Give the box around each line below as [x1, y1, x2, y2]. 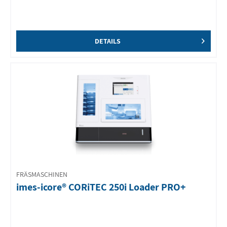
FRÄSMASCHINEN [16, 169, 68, 179]
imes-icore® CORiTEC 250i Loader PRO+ [16, 180, 186, 194]
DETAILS [94, 36, 121, 46]
